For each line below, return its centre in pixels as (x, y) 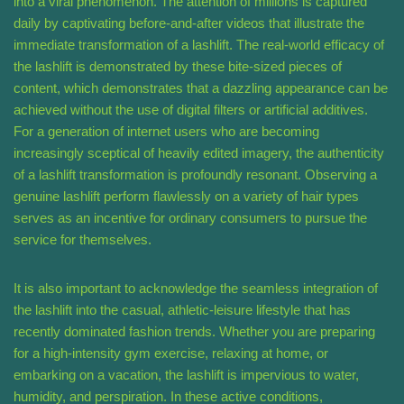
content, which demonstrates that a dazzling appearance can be (201, 88)
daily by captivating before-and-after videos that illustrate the (189, 23)
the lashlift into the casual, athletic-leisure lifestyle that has (182, 310)
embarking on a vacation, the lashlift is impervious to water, (186, 375)
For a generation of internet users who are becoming (166, 132)
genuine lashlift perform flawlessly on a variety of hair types (186, 197)
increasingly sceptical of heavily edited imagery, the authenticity (199, 153)
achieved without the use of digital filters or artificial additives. (191, 110)
